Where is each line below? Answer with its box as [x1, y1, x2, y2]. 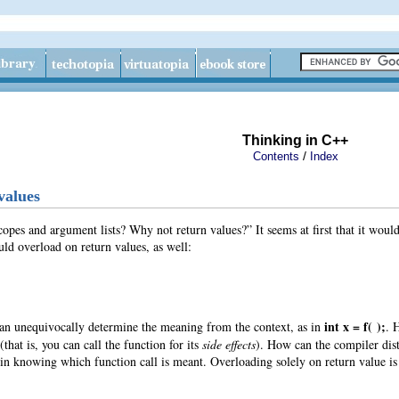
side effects [202, 335, 256, 353]
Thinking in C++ [242, 133, 348, 148]
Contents [253, 150, 299, 163]
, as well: [146, 237, 191, 255]
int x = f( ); [324, 316, 386, 336]
